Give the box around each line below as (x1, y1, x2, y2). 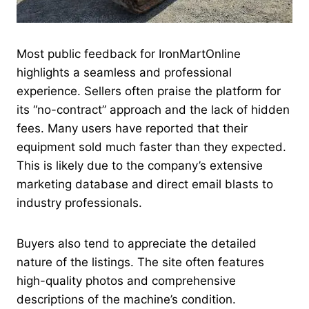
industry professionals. (17, 196, 142, 210)
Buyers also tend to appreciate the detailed (17, 237, 257, 251)
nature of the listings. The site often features (17, 255, 264, 270)
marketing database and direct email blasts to (17, 177, 273, 192)
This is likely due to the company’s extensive (17, 159, 263, 173)
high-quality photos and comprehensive (17, 274, 236, 288)
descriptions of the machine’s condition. (17, 292, 236, 307)
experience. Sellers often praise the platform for (17, 84, 281, 99)
